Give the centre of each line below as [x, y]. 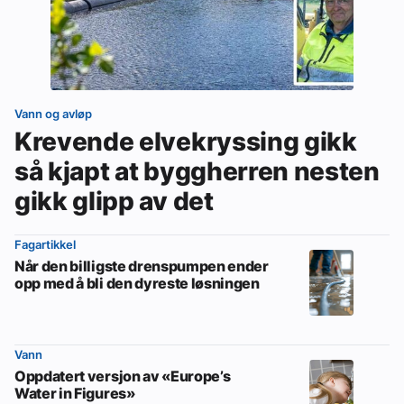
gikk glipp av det [114, 202]
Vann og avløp [53, 114]
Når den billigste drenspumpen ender [142, 266]
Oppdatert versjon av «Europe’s [123, 376]
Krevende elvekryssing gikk [186, 142]
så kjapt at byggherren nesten [197, 172]
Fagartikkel [45, 245]
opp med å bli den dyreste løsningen [137, 284]
